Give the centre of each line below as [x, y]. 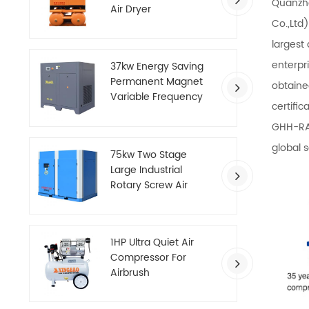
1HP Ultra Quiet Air [152, 243]
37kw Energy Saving [157, 67]
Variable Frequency [157, 97]
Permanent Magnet [157, 82]
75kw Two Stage [149, 154]
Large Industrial [147, 170]
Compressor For [149, 258]
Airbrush [130, 273]
